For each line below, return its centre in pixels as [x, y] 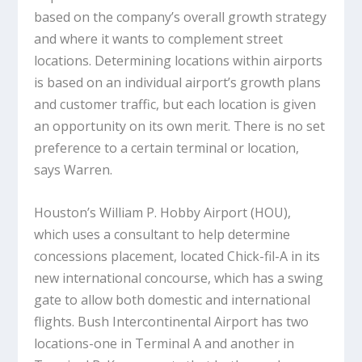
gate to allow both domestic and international [173, 299]
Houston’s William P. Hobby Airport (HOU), [163, 212]
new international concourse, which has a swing [179, 278]
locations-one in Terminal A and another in [164, 343]
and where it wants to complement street [159, 39]
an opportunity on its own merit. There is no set [180, 126]
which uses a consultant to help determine [162, 234]
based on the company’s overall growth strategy [181, 17]
